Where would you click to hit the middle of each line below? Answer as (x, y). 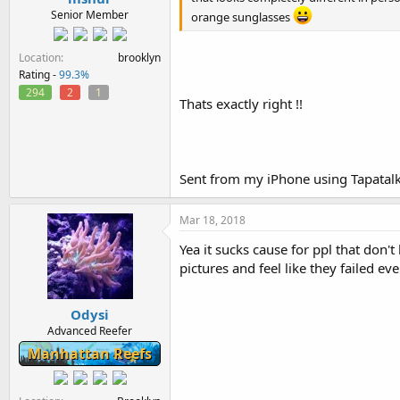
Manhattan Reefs (90, 354)
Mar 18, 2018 (212, 220)
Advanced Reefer (90, 331)
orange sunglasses (242, 17)
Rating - (39, 74)
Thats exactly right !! (241, 103)
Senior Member (90, 14)
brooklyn (139, 57)
